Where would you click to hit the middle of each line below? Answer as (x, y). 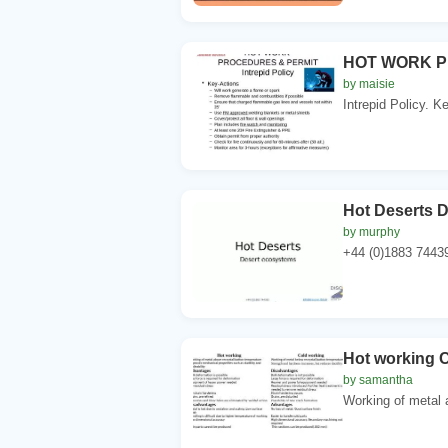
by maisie (369, 83)
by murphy (371, 231)
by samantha (378, 379)
